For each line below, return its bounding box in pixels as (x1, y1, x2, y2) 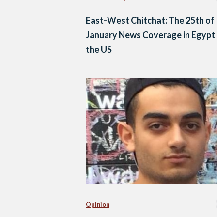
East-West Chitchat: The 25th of (86, 15, 215, 26)
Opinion (86, 201, 109, 209)
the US (86, 44, 112, 55)
